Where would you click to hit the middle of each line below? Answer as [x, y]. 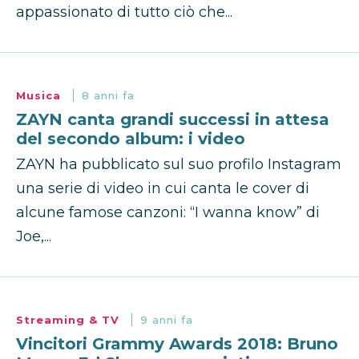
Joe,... [34, 237]
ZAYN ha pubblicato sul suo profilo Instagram [179, 165]
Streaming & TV [70, 320]
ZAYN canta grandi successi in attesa [173, 120]
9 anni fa [167, 320]
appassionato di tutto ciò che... [124, 12]
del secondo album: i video [131, 139]
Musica [40, 96]
